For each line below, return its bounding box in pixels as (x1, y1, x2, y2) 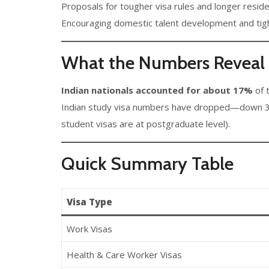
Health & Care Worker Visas (66, 249, 182, 261)
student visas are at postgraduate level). (61, 118, 230, 130)
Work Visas (66, 223, 112, 235)
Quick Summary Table (61, 153, 234, 175)
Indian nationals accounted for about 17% (61, 84, 253, 96)
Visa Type (66, 196, 112, 208)
